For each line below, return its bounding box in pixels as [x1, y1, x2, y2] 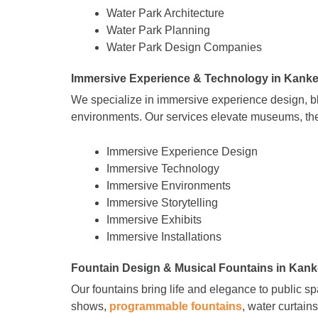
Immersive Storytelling [106, 196, 218, 209]
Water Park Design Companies [106, 41, 262, 54]
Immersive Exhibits [106, 213, 202, 226]
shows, [71, 300, 106, 312]
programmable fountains [109, 300, 242, 312]
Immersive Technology [106, 162, 219, 175]
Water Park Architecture [106, 7, 224, 20]
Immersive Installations [106, 230, 221, 243]
